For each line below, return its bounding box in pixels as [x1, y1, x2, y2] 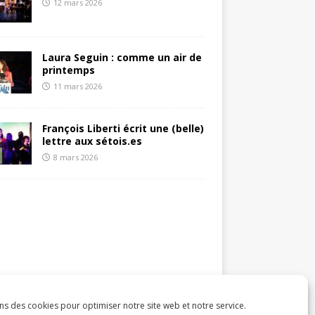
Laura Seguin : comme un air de [41, 50, 202, 64]
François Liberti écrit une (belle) [41, 121, 204, 135]
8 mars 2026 [53, 151, 98, 162]
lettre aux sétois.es [41, 134, 142, 148]
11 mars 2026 [53, 80, 102, 91]
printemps [41, 63, 95, 77]
